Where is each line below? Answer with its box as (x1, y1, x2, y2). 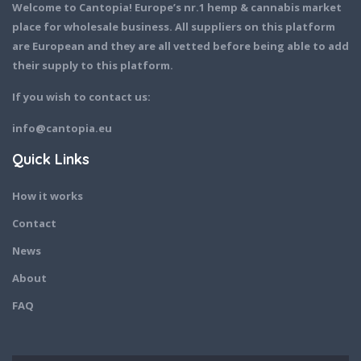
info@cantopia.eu (12, 120, 112, 135)
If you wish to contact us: (12, 89, 151, 104)
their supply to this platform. (12, 57, 173, 73)
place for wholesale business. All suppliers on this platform (12, 19, 335, 34)
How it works (12, 188, 83, 203)
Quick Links (12, 149, 89, 168)
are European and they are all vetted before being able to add (12, 38, 349, 53)
